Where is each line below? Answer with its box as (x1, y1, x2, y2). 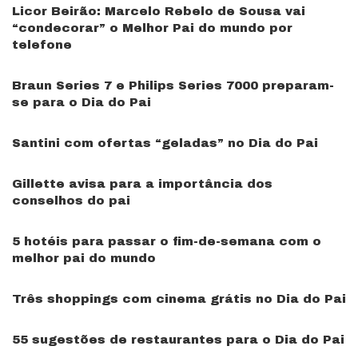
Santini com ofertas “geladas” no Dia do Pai (12, 137, 318, 150)
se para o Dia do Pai (12, 96, 151, 109)
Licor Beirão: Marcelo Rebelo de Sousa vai (12, 5, 305, 18)
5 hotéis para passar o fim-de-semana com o (12, 235, 321, 249)
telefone (12, 38, 72, 52)
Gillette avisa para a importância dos (12, 177, 272, 191)
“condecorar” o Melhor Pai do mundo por (12, 22, 292, 35)
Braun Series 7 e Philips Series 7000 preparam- (12, 79, 334, 93)
